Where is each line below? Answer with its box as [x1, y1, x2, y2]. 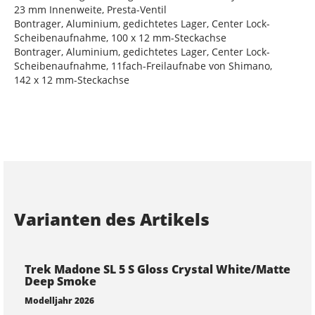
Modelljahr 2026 [25, 295, 94, 307]
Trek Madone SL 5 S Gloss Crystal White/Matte [25, 262, 290, 278]
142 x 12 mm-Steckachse [14, 73, 129, 87]
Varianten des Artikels [14, 207, 210, 231]
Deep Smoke [25, 274, 96, 290]
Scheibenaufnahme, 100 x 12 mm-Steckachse [14, 31, 226, 45]
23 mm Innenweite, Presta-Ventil [14, 3, 167, 17]
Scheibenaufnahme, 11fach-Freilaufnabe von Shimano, [14, 59, 272, 73]
